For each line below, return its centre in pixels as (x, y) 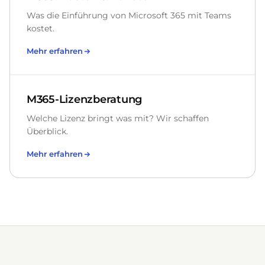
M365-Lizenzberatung (85, 99)
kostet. (41, 28)
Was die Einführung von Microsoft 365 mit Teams (129, 15)
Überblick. (47, 131)
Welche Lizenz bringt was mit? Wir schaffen (118, 118)
